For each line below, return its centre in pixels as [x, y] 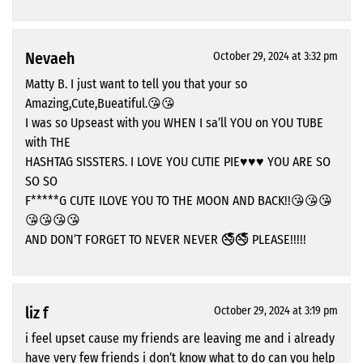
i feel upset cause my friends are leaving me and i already [180, 339]
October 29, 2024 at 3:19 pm [276, 311]
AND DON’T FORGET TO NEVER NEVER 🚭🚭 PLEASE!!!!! [166, 240]
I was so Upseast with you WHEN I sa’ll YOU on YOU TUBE [174, 123]
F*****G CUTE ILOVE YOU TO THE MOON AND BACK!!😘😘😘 [179, 201]
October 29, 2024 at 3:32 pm [275, 57]
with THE [48, 143]
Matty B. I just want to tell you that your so [136, 84]
